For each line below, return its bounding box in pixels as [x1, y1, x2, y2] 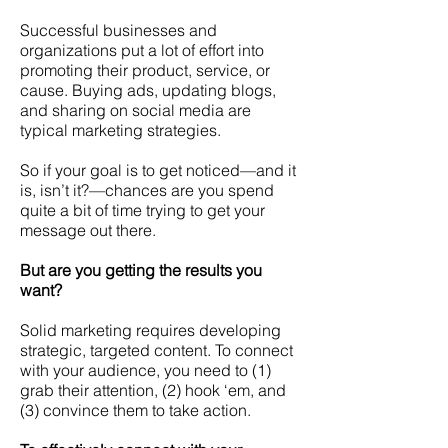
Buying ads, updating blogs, [72, 80, 276, 100]
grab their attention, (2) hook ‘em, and [20, 380, 286, 400]
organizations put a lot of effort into [20, 40, 264, 60]
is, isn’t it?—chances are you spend [20, 180, 274, 200]
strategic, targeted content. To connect [20, 340, 293, 360]
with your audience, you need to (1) [20, 360, 271, 380]
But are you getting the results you [20, 260, 262, 280]
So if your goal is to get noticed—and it [20, 160, 296, 180]
